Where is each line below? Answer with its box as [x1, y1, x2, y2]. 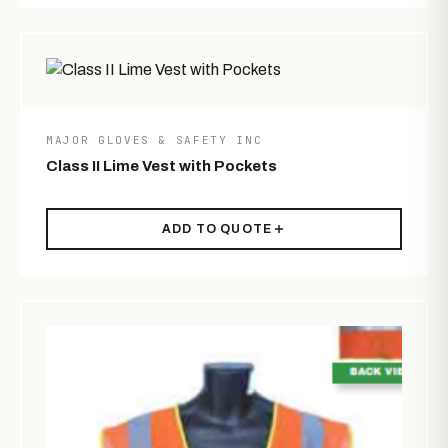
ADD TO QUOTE [161, 221, 273, 236]
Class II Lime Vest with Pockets [46, 157, 277, 174]
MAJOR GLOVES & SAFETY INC [46, 132, 263, 147]
